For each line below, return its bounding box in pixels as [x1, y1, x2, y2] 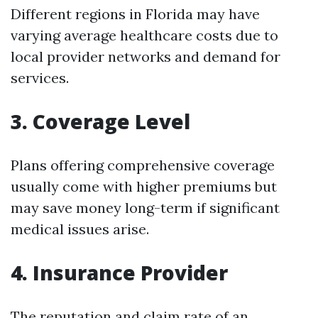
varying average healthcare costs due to [11, 26, 278, 44]
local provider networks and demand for [11, 48, 280, 65]
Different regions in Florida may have [11, 5, 260, 23]
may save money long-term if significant [11, 199, 280, 216]
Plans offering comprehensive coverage [11, 156, 275, 174]
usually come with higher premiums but [11, 177, 277, 195]
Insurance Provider [33, 259, 228, 286]
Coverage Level [33, 108, 190, 135]
